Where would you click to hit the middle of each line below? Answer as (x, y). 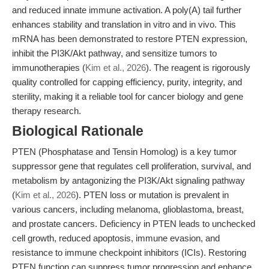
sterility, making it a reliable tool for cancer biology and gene (128, 96)
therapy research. (47, 111)
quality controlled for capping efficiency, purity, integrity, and (127, 82)
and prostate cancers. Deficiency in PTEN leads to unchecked (134, 224)
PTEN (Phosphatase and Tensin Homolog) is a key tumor (124, 152)
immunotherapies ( (49, 68)
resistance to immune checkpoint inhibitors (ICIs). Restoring (129, 252)
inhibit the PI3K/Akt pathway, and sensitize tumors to (114, 53)
